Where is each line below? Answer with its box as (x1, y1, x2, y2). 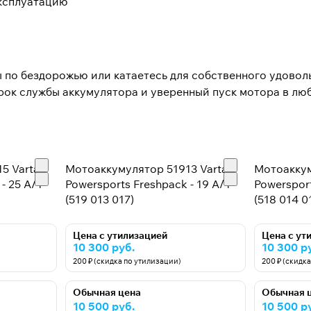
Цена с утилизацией (73, 229, 168, 242)
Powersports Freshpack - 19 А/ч (65, 177, 230, 192)
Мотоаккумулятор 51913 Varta (65, 162, 228, 176)
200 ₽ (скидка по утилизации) (73, 256, 182, 267)
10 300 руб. (73, 240, 135, 255)
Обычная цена (73, 286, 142, 299)
